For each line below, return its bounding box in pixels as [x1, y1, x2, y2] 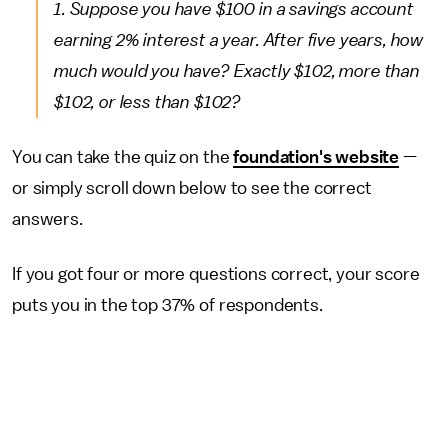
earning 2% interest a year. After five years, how [54, 31, 424, 49]
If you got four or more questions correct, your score [12, 265, 420, 283]
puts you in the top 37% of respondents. [12, 296, 323, 314]
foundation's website [233, 148, 400, 166]
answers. [12, 210, 83, 228]
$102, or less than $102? [54, 93, 242, 111]
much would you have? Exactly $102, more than [54, 62, 420, 80]
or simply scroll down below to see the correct [12, 179, 372, 197]
